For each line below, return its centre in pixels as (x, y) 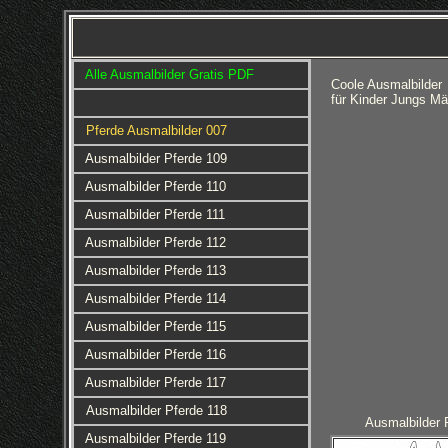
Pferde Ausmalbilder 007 (156, 130)
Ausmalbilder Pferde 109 (155, 158)
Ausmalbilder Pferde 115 (155, 326)
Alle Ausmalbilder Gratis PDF (169, 74)
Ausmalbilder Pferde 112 (155, 242)
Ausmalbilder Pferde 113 (155, 270)
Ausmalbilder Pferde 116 (155, 354)
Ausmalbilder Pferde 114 (155, 298)
